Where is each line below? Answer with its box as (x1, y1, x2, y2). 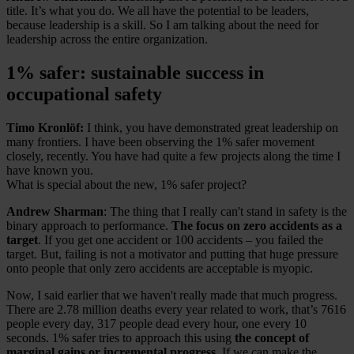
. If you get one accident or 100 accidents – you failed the (38, 232, 323, 247)
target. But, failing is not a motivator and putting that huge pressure (6, 247, 338, 261)
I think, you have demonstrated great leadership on (87, 120, 338, 134)
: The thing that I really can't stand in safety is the (104, 204, 347, 218)
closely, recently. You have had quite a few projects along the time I (6, 149, 341, 163)
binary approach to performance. (6, 218, 171, 232)
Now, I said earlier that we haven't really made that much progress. (6, 288, 337, 302)
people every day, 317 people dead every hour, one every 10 (6, 316, 307, 330)
